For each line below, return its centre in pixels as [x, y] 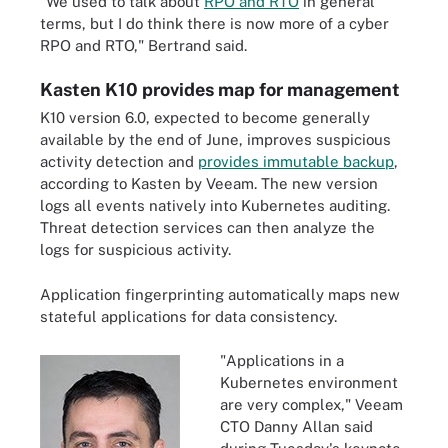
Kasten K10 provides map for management [220, 89]
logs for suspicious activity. [135, 249]
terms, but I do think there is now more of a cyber [214, 23]
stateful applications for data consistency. [188, 316]
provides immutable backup [296, 161]
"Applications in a [282, 360]
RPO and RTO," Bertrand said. [143, 45]
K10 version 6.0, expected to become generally [205, 117]
